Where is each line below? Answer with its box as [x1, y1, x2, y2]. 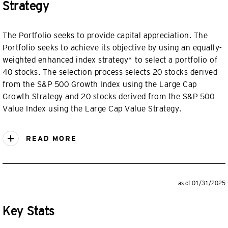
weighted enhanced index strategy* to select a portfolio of [3, 55, 217, 64]
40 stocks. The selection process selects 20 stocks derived [3, 68, 217, 76]
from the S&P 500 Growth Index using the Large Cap [3, 80, 197, 89]
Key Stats [3, 204, 54, 218]
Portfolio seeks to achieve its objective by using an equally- [3, 43, 222, 52]
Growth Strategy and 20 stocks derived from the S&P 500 [3, 92, 214, 101]
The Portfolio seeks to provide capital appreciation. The [3, 31, 208, 40]
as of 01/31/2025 [178, 180, 225, 187]
